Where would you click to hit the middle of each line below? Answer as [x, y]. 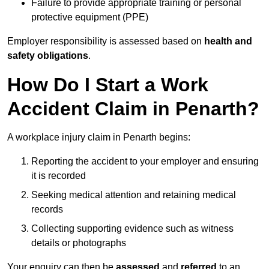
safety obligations [48, 56]
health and [228, 41]
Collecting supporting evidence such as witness [132, 229]
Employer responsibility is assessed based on [106, 41]
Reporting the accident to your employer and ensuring [145, 162]
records [47, 210]
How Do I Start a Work [108, 85]
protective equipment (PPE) [90, 17]
